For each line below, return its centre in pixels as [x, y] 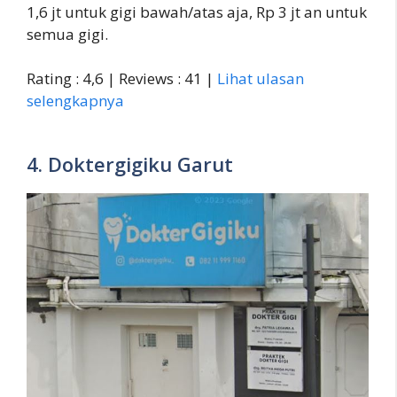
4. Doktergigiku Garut [130, 163]
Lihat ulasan [261, 79]
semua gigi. [67, 34]
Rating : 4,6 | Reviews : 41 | [122, 79]
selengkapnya [75, 101]
